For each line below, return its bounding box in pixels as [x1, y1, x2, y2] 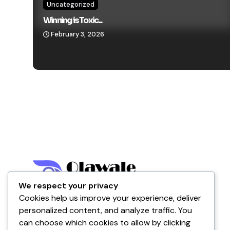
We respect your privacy [18, 180, 118, 191]
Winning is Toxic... [43, 15, 102, 26]
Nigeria [33, 198, 59, 209]
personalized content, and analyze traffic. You [19, 205, 192, 216]
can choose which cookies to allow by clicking [19, 217, 190, 228]
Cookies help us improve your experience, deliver [19, 193, 201, 204]
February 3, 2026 [51, 30, 104, 39]
